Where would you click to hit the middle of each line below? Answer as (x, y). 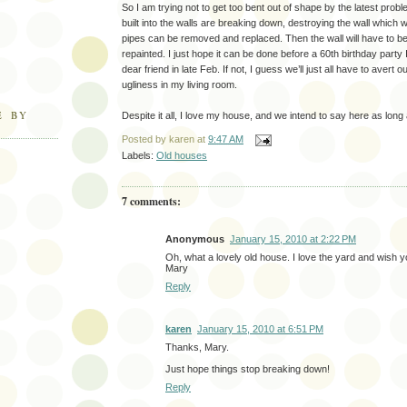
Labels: (139, 156)
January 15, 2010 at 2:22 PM (293, 239)
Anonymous (195, 239)
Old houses (182, 156)
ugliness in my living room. (179, 85)
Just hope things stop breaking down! (248, 369)
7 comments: (151, 201)
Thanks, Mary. (197, 347)
